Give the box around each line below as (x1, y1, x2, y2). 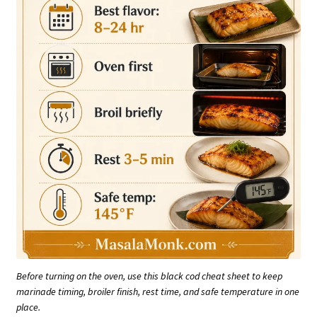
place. (16, 300, 40, 313)
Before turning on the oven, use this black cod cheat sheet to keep (16, 269, 282, 282)
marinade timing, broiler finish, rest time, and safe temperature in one (16, 284, 299, 298)
